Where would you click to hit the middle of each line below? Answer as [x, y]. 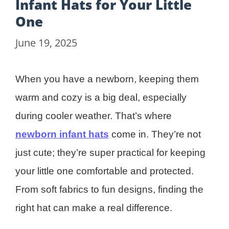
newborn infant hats [62, 134]
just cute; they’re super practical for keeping [110, 152]
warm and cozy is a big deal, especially [101, 97]
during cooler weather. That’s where [94, 116]
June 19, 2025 [46, 42]
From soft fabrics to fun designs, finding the [109, 189]
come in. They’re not [155, 134]
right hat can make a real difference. [94, 208]
